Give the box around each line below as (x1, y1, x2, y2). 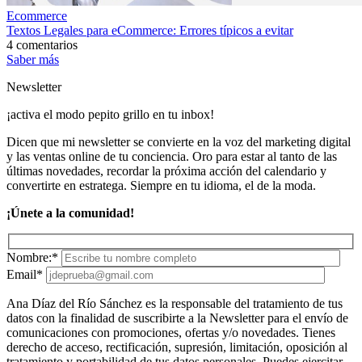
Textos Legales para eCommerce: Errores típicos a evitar (6, 23, 293, 38)
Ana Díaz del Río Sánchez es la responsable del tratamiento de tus (6, 296, 343, 310)
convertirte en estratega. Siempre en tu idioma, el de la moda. (6, 179, 316, 193)
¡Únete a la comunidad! (6, 206, 134, 221)
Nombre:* (6, 250, 58, 264)
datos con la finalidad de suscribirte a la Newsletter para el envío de (6, 310, 348, 325)
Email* (6, 267, 43, 281)
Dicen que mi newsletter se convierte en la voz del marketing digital (6, 135, 351, 149)
